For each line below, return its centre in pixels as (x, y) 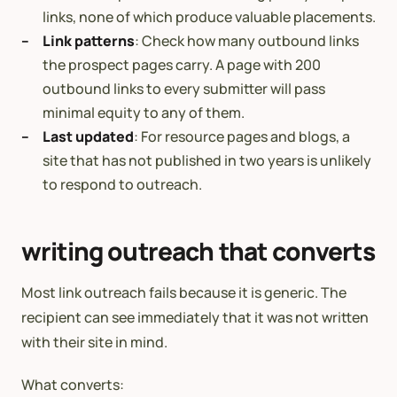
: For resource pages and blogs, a (242, 136)
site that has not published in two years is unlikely (207, 160)
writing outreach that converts (198, 250)
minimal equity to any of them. (144, 112)
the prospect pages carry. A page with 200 (182, 64)
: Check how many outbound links (247, 40)
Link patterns (89, 40)
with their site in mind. (94, 342)
